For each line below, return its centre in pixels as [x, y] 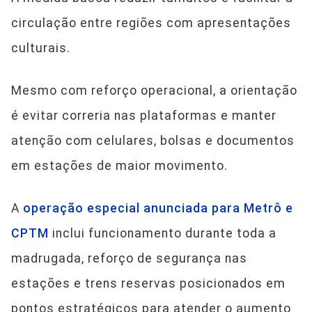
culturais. [41, 48]
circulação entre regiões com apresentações [151, 23]
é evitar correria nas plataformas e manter [144, 116]
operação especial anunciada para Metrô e [158, 209]
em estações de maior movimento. [119, 166]
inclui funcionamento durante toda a [164, 234]
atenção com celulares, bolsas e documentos [153, 141]
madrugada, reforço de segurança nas [129, 259]
